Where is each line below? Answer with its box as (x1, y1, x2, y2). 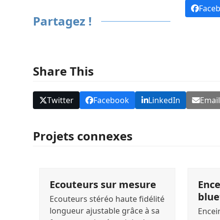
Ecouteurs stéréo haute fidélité (49, 193, 165, 205)
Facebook (93, 95, 130, 106)
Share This (33, 62, 94, 79)
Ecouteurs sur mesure (49, 178, 156, 192)
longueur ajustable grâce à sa (49, 205, 160, 217)
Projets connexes (33, 128, 133, 144)
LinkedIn (148, 95, 180, 106)
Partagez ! (33, 12, 92, 29)
